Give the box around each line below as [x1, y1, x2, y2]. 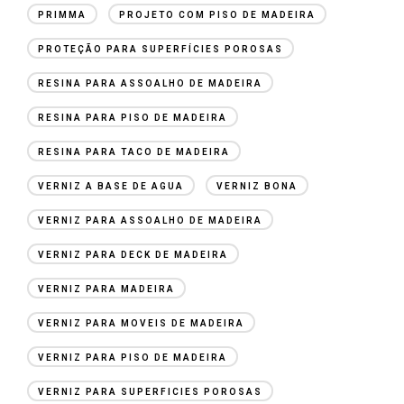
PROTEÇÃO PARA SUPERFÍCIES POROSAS [38, 43, 283, 54]
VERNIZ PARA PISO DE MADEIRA [38, 352, 227, 363]
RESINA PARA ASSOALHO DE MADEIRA [38, 78, 262, 88]
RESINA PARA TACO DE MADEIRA [38, 146, 230, 157]
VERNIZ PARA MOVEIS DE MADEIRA [38, 317, 244, 328]
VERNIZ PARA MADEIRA [38, 283, 175, 294]
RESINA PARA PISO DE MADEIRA [38, 112, 227, 123]
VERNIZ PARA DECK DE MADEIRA [38, 249, 228, 260]
